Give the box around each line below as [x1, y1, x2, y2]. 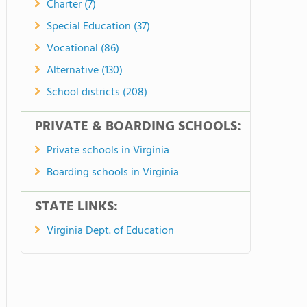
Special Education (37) [47, 18, 150, 36]
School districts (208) [47, 84, 147, 101]
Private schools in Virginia [47, 142, 169, 160]
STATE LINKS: [35, 196, 118, 218]
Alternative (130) [47, 62, 123, 79]
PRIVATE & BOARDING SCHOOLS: [35, 116, 241, 138]
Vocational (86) [47, 40, 119, 58]
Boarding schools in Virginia [47, 164, 179, 182]
